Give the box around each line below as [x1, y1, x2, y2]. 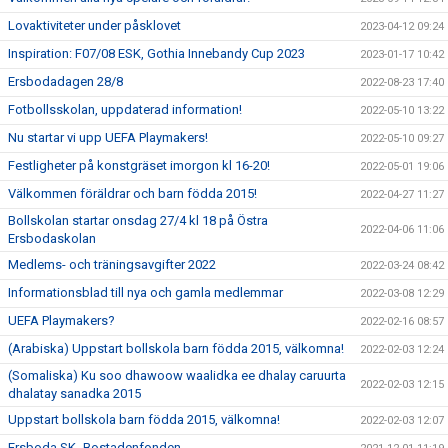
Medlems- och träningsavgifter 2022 [8, 257, 216, 272]
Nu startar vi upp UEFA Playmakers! [8, 130, 208, 145]
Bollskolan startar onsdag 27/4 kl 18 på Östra [8, 213, 268, 228]
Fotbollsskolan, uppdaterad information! [8, 102, 242, 117]
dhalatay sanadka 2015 [8, 386, 144, 401]
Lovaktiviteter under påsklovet [8, 18, 181, 33]
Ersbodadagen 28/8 [8, 74, 123, 89]
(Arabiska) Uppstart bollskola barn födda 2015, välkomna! [8, 341, 344, 356]
